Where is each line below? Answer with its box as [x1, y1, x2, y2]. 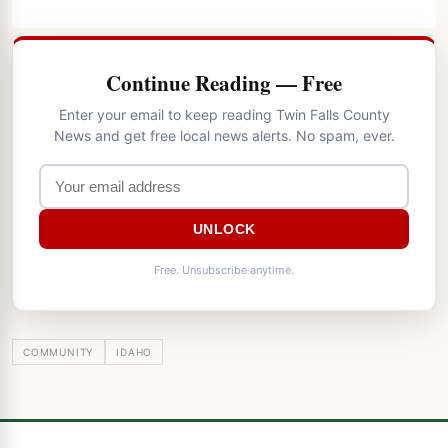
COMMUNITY [23, 345, 95, 358]
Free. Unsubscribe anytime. [154, 262, 294, 277]
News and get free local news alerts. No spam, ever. [53, 126, 395, 144]
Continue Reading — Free [106, 67, 342, 98]
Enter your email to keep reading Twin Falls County [58, 105, 390, 123]
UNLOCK [192, 220, 256, 237]
